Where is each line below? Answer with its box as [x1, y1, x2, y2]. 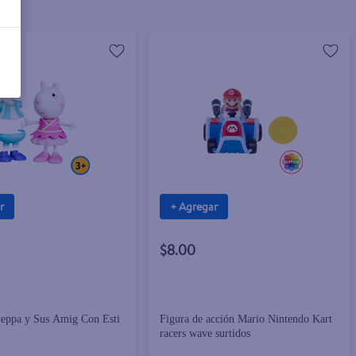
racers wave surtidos [160, 327, 251, 340]
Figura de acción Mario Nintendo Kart [160, 313, 333, 326]
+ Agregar [170, 198, 219, 215]
